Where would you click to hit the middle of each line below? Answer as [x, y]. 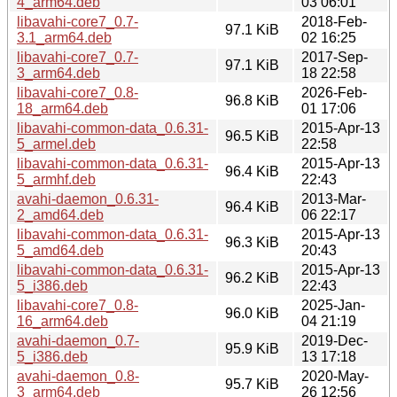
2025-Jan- [333, 305]
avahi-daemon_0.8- [78, 376]
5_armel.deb [56, 144]
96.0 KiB [252, 313]
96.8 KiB [252, 100]
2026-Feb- [334, 92]
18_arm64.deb [62, 108]
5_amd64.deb [60, 250]
